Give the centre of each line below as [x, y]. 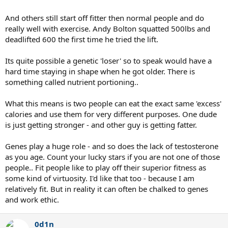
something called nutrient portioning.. [72, 82]
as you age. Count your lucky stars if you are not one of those [112, 157]
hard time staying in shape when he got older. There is [100, 71]
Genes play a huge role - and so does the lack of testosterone [112, 146]
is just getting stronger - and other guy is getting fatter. [101, 125]
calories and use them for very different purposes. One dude [111, 114]
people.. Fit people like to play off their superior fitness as [106, 167]
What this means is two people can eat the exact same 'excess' [113, 103]
